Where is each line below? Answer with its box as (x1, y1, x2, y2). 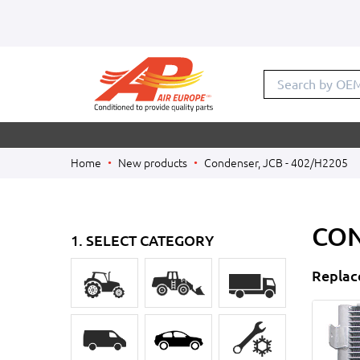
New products (118, 157, 187, 170)
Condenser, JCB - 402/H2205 (204, 157, 348, 170)
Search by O (277, 77, 346, 92)
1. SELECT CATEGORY (71, 232, 214, 248)
